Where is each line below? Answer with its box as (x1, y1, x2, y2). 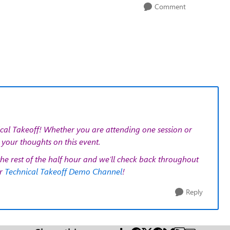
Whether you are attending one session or (44, 124, 192, 135)
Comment (154, 2, 186, 11)
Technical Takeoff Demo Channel (5, 166, 122, 177)
